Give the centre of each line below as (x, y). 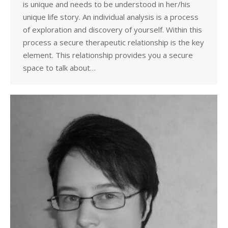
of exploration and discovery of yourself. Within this (112, 30)
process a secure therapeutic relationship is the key (113, 42)
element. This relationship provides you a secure (108, 55)
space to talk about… (59, 68)
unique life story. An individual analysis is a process (111, 17)
